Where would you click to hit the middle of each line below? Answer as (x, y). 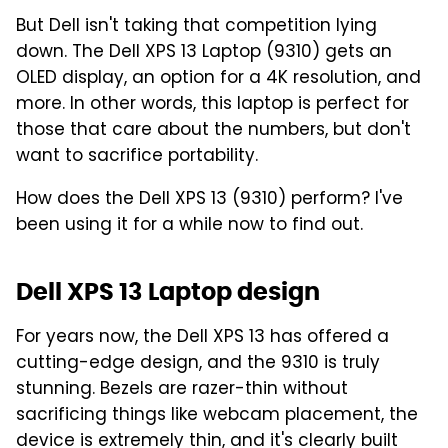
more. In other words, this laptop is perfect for (212, 104)
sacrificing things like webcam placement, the (217, 415)
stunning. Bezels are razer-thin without (182, 389)
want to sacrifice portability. (137, 156)
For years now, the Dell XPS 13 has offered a (202, 337)
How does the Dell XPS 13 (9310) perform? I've (209, 199)
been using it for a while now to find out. (189, 225)
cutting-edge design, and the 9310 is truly (198, 363)
